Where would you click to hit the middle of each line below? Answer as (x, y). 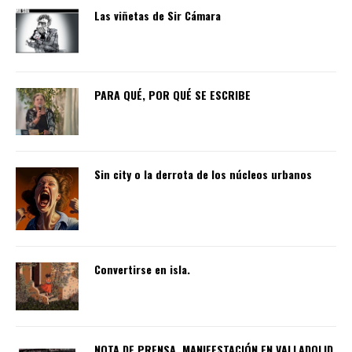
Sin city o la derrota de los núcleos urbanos (203, 174)
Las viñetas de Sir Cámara (158, 16)
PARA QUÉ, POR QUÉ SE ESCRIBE (172, 95)
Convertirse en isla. (142, 269)
